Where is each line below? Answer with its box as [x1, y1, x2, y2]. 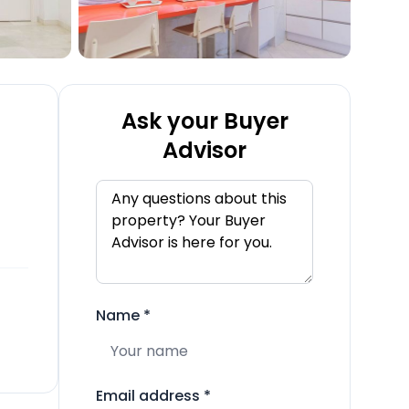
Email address [96, 385, 200, 406]
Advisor [163, 135, 246, 165]
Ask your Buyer [121, 106, 288, 136]
